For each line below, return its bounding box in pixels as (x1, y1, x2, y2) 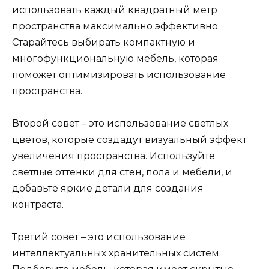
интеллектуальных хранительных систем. (12, 247, 221, 259)
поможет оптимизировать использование (12, 68, 226, 80)
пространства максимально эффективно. (12, 20, 220, 32)
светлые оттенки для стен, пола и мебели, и (12, 166, 232, 178)
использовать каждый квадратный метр (12, 4, 217, 16)
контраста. (12, 199, 64, 211)
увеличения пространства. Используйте (12, 150, 215, 162)
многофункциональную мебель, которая (12, 52, 219, 64)
